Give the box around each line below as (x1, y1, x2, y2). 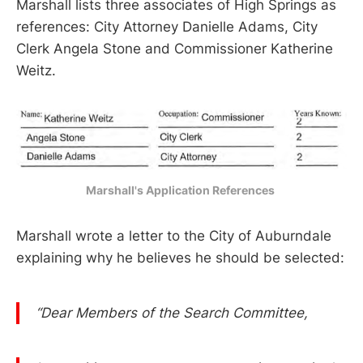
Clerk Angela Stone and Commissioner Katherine (16, 41, 333, 58)
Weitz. (16, 62, 60, 79)
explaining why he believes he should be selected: (16, 250, 344, 267)
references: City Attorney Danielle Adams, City (16, 19, 318, 36)
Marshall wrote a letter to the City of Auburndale (16, 228, 331, 245)
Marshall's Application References (86, 183, 277, 198)
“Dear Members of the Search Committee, (36, 305, 308, 322)
